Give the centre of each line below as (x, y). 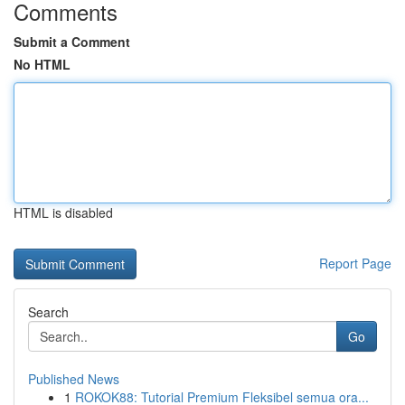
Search (48, 312)
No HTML (42, 64)
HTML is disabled (63, 212)
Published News (74, 379)
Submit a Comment (72, 42)
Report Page (355, 263)
